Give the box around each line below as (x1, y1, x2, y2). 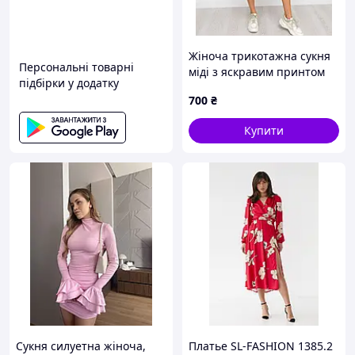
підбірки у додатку (19, 75, 119, 90)
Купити (244, 123, 284, 138)
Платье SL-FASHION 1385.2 (189, 338, 333, 353)
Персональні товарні (19, 59, 134, 74)
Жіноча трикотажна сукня (189, 48, 330, 63)
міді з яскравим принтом (189, 64, 325, 79)
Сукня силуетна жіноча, (16, 338, 146, 353)
